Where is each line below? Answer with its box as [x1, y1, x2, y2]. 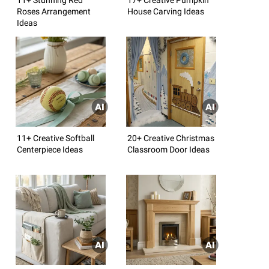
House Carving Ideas [127, 6, 204, 16]
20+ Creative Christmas [127, 133, 214, 143]
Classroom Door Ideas [127, 144, 210, 154]
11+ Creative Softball [17, 133, 94, 143]
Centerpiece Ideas [17, 144, 83, 154]
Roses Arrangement [17, 6, 91, 16]
